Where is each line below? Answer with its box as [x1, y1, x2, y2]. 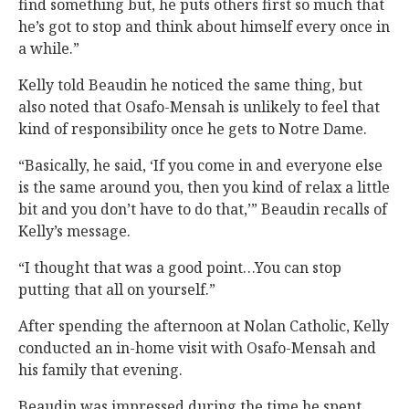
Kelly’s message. [18, 221, 131, 241]
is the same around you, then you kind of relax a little [18, 177, 390, 197]
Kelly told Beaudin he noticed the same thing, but [18, 75, 362, 95]
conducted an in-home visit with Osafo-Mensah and [18, 338, 376, 358]
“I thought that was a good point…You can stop [18, 257, 341, 278]
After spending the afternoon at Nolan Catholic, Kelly [18, 316, 389, 336]
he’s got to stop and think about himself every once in [18, 16, 390, 37]
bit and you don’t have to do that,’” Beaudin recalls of [18, 199, 387, 219]
